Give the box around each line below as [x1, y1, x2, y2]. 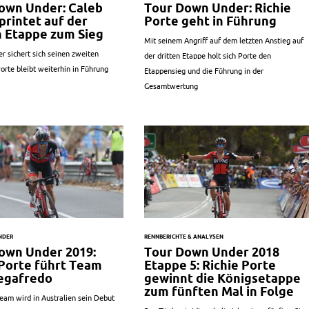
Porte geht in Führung [143, 14, 277, 28]
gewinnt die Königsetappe [143, 272, 301, 286]
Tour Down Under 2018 [143, 246, 279, 259]
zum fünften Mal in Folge [143, 285, 294, 299]
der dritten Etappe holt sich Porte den [143, 51, 271, 60]
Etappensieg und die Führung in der [143, 66, 263, 75]
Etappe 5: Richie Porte [143, 259, 276, 272]
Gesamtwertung [143, 81, 198, 90]
